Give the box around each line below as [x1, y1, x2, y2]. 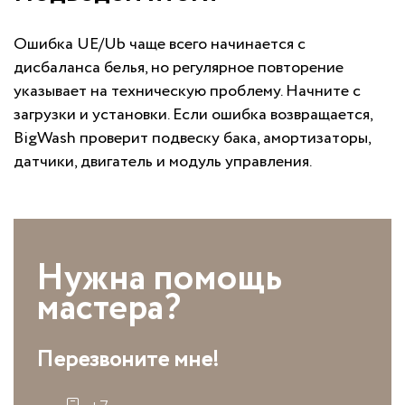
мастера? [36, 282, 181, 336]
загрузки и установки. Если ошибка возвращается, [14, 103, 372, 127]
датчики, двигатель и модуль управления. [14, 150, 312, 174]
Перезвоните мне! [36, 344, 219, 377]
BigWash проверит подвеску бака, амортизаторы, [14, 127, 371, 151]
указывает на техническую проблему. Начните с [14, 80, 361, 104]
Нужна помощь [36, 252, 282, 306]
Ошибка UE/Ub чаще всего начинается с [14, 33, 306, 57]
